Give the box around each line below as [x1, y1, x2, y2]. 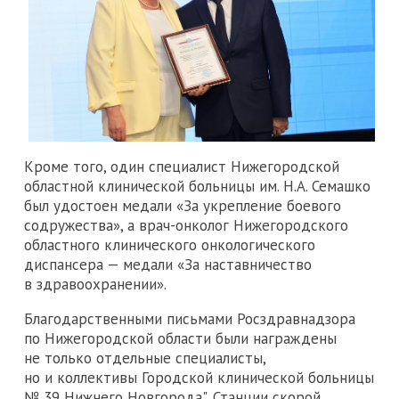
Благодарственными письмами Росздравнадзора [24, 308, 355, 329]
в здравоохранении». [24, 273, 167, 294]
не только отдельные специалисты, [24, 347, 265, 368]
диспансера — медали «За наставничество [24, 254, 312, 274]
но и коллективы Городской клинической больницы [24, 367, 374, 387]
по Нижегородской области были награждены [24, 328, 337, 348]
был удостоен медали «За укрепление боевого [24, 195, 341, 216]
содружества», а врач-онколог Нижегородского [24, 215, 348, 235]
